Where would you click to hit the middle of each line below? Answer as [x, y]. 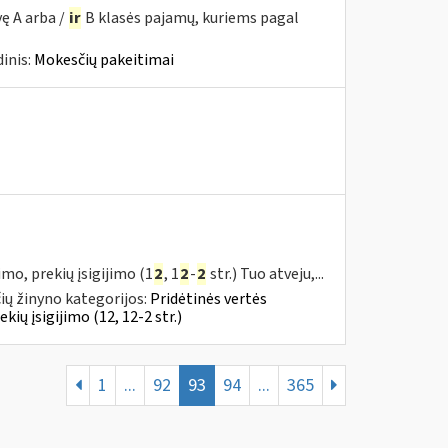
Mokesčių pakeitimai [103, 60]
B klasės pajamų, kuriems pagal [190, 18]
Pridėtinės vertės [208, 299]
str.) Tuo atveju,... [265, 274]
